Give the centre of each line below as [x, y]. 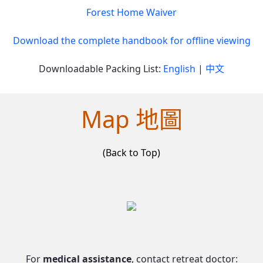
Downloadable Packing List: [101, 69]
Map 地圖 [131, 119]
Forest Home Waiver [131, 12]
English [179, 69]
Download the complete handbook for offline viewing [131, 41]
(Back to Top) [131, 153]
